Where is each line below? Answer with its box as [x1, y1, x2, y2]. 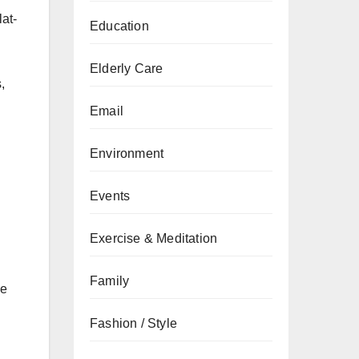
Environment [90, 147, 164, 160]
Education [90, 19, 149, 33]
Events [90, 189, 131, 203]
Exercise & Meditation [90, 232, 218, 245]
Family [90, 274, 130, 288]
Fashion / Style [90, 317, 177, 330]
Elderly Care [90, 62, 163, 75]
